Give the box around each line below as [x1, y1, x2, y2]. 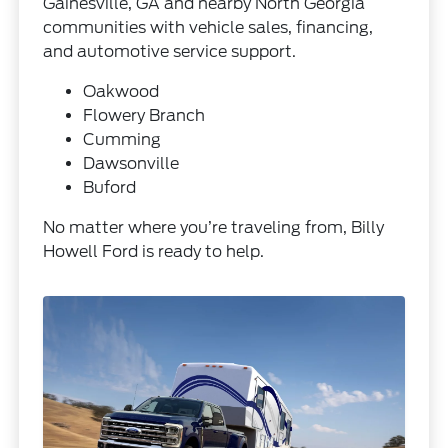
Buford [83, 177, 137, 197]
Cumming [83, 129, 162, 149]
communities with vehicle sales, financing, [43, 17, 374, 37]
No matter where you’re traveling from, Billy [43, 217, 385, 237]
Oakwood [83, 81, 160, 101]
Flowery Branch [83, 105, 206, 125]
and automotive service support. [43, 41, 297, 61]
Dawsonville [83, 153, 180, 173]
